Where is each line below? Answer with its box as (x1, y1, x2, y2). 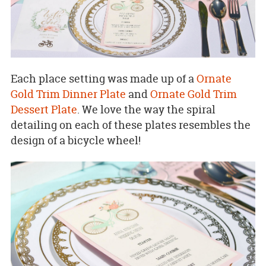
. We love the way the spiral (77, 102, 216, 117)
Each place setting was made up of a (10, 71, 197, 86)
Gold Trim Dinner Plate (10, 86, 126, 102)
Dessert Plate (10, 102, 77, 117)
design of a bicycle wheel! (10, 132, 141, 148)
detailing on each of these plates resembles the (10, 117, 251, 132)
